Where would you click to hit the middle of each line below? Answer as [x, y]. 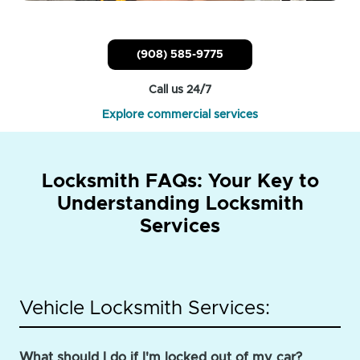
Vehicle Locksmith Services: [145, 308]
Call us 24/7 [180, 90]
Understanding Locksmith [180, 204]
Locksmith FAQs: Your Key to [180, 181]
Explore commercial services [180, 115]
